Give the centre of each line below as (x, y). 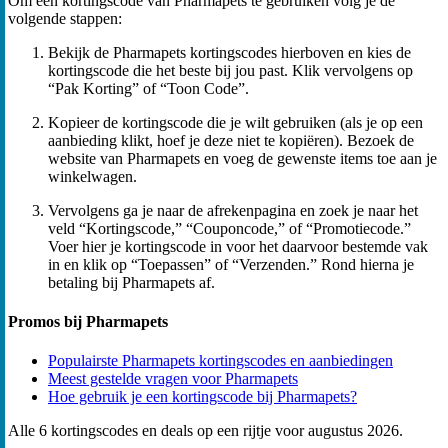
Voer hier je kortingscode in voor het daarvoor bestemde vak (238, 246)
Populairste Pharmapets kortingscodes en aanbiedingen (220, 361)
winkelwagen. (92, 176)
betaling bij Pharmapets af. (131, 282)
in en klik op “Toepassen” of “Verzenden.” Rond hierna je (231, 264)
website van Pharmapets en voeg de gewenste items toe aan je (242, 158)
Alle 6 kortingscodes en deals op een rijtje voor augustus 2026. (205, 431)
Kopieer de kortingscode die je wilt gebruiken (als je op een (235, 122)
